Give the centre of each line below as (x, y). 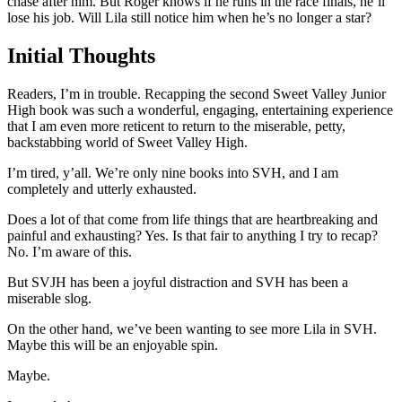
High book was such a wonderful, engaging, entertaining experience (200, 109)
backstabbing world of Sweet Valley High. (127, 142)
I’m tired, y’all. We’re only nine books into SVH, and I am (173, 172)
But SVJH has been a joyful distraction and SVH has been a (178, 282)
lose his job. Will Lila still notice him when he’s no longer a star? (189, 17)
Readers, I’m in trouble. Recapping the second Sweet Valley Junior (197, 93)
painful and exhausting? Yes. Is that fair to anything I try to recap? (192, 235)
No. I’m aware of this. (70, 251)
